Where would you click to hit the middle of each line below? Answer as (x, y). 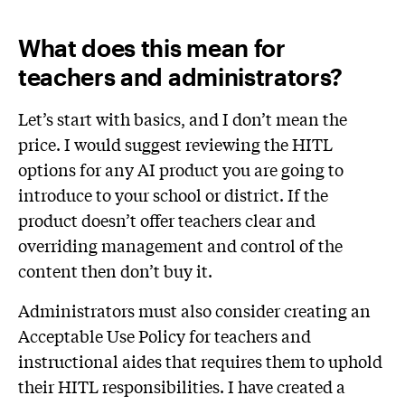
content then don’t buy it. (115, 270)
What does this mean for (152, 47)
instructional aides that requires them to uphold (200, 360)
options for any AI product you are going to (181, 169)
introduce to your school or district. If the (173, 194)
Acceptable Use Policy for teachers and (165, 335)
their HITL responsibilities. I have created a (182, 386)
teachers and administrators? (181, 76)
